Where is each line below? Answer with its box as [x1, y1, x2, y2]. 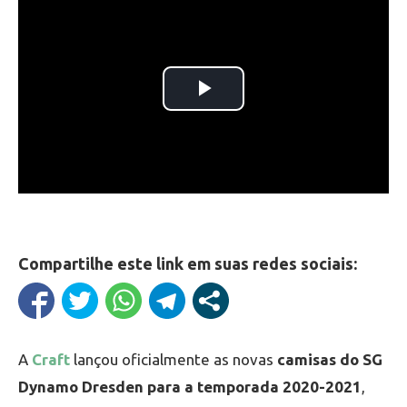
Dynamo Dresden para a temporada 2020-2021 [18, 377, 362, 395]
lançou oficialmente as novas [70, 350, 277, 368]
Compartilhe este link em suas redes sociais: [18, 253, 357, 273]
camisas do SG [277, 350, 382, 368]
